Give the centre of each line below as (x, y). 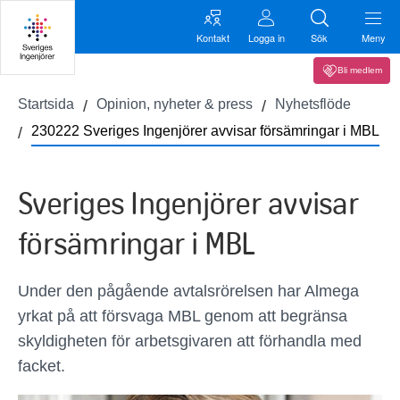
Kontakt (212, 37)
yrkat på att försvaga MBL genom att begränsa (183, 316)
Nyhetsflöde (313, 104)
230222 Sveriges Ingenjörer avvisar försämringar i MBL (205, 131)
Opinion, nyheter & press (175, 104)
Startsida (46, 104)
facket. (42, 366)
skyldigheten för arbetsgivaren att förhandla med (190, 341)
